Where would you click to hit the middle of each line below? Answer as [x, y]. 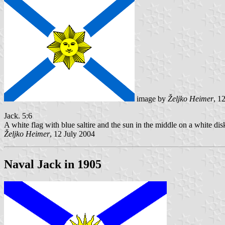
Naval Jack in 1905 [53, 164]
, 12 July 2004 [72, 134]
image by [151, 99]
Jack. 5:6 [18, 116]
